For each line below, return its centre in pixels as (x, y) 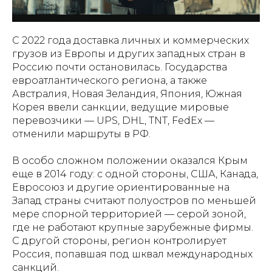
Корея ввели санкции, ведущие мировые (121, 107)
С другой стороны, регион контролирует (119, 240)
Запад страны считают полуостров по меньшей (134, 200)
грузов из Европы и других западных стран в (129, 53)
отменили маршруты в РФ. (81, 134)
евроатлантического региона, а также (110, 80)
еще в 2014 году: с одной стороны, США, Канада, (135, 174)
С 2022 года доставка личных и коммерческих (131, 40)
